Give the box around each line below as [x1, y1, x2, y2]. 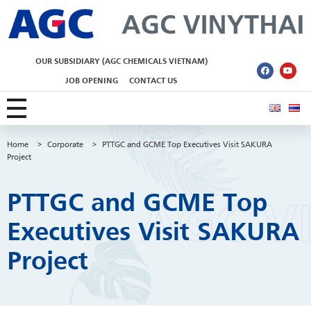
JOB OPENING [65, 76, 119, 85]
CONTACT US [129, 76, 178, 85]
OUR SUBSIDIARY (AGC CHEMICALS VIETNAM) [35, 57, 208, 66]
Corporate [47, 141, 83, 150]
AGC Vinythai [18, 38, 35, 58]
